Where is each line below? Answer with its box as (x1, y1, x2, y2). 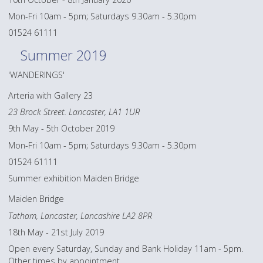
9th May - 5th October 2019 (8, 123, 115, 134)
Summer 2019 (21, 45, 107, 65)
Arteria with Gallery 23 (8, 90, 93, 102)
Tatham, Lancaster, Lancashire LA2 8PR (8, 210, 153, 221)
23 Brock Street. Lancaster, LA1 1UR (8, 106, 140, 118)
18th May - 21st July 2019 (8, 226, 104, 238)
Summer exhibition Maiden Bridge (8, 173, 140, 184)
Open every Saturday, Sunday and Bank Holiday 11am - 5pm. (8, 242, 244, 254)
